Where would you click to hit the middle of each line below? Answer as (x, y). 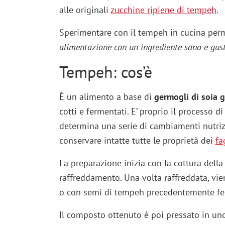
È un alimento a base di (106, 97)
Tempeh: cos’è (105, 72)
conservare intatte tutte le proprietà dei (136, 141)
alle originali (85, 10)
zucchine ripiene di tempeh (163, 10)
